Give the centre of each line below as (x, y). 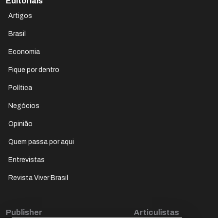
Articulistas (156, 212)
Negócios (24, 106)
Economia (24, 52)
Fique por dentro (34, 70)
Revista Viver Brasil (38, 178)
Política (20, 88)
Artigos (20, 16)
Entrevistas (27, 160)
